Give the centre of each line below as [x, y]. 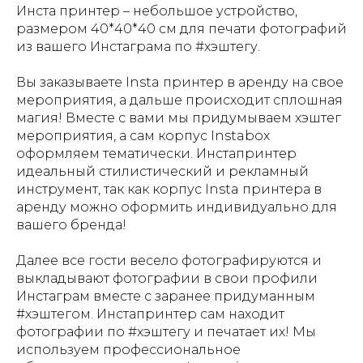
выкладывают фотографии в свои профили [167, 278]
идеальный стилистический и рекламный [162, 171]
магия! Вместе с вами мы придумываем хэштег [179, 117]
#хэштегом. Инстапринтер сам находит [150, 314]
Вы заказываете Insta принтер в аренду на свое [180, 82]
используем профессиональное [128, 349]
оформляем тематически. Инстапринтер [156, 153]
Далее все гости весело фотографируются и [169, 260]
